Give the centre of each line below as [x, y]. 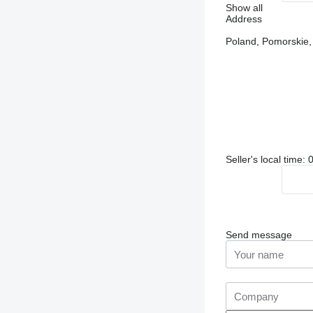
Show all [244, 8]
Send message [259, 235]
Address [243, 19]
